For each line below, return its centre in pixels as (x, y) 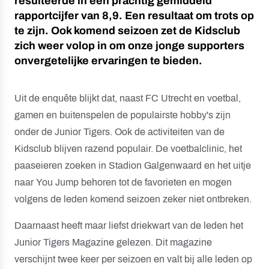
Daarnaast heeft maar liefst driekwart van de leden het (129, 225)
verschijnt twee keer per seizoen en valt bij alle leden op (133, 259)
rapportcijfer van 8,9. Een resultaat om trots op (134, 16)
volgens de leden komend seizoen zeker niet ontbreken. (133, 199)
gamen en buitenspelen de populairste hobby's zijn (122, 115)
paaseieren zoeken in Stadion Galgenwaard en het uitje (133, 165)
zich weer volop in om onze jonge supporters (129, 46)
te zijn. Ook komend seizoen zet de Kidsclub (127, 31)
